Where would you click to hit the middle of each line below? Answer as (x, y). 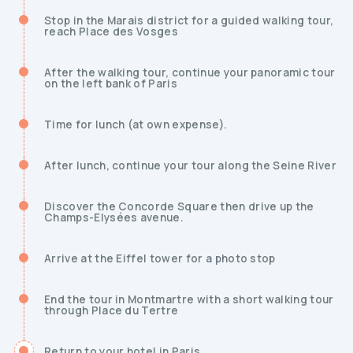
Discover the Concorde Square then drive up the (179, 206)
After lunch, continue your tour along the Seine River (190, 165)
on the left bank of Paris (111, 84)
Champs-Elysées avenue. (114, 217)
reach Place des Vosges (111, 32)
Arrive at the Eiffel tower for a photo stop (160, 258)
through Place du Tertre (111, 310)
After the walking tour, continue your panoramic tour (190, 72)
